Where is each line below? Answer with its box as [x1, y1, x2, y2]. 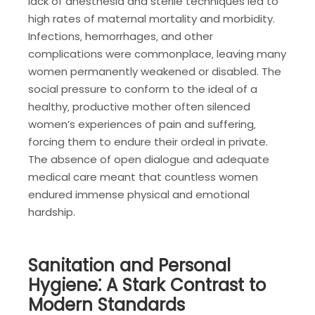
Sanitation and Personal [28, 252, 231, 278]
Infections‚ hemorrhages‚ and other [28, 29, 213, 44]
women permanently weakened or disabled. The [28, 64, 281, 79]
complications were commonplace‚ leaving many [28, 46, 286, 62]
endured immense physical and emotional [28, 187, 250, 202]
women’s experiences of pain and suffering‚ [28, 117, 256, 132]
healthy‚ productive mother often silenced [28, 99, 250, 115]
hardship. [28, 205, 75, 220]
